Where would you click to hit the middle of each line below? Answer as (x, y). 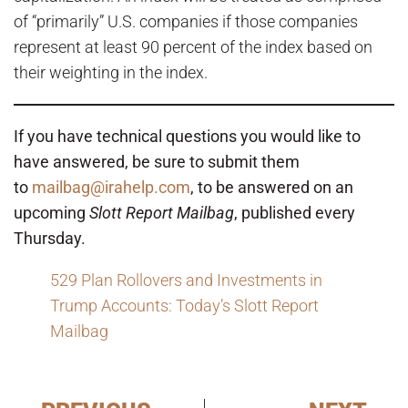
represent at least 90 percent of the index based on (193, 47)
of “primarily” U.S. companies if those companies (186, 22)
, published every (295, 213)
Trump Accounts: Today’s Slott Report (184, 306)
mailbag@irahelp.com (111, 188)
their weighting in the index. (111, 73)
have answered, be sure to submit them (157, 162)
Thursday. (50, 239)
